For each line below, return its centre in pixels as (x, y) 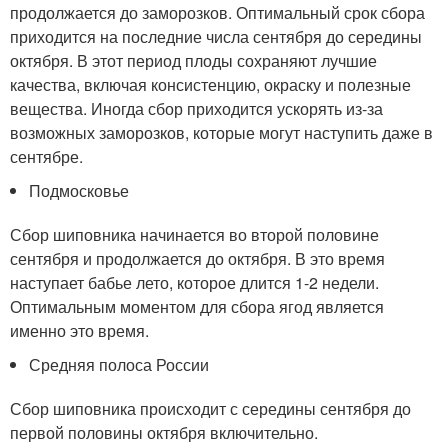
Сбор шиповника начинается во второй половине (194, 234)
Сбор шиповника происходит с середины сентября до (210, 408)
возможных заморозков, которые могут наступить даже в (221, 132)
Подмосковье (79, 190)
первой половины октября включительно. (164, 432)
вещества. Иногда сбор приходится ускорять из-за (196, 108)
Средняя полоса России (119, 364)
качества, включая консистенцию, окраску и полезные (210, 84)
